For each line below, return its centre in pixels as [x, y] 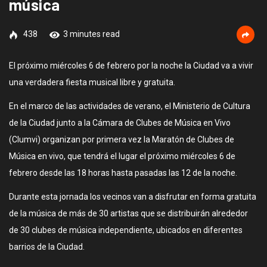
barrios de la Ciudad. [47, 247]
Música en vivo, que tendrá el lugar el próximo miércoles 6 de [122, 156]
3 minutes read [91, 34]
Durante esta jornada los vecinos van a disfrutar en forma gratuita [133, 197]
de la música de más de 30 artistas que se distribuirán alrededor [128, 213]
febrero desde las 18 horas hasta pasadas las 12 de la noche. [123, 173]
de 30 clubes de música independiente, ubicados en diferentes [126, 230]
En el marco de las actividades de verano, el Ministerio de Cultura [130, 106]
